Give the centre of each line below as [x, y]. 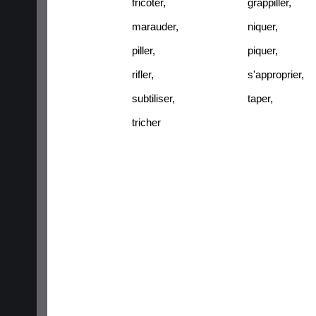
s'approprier [274, 74]
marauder [154, 26]
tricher [146, 122]
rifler [141, 74]
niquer [261, 26]
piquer [261, 50]
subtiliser [152, 98]
